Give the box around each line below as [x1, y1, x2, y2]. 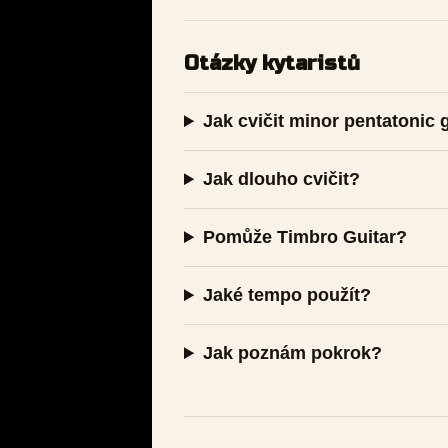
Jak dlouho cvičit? [203, 169, 361, 190]
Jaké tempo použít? [203, 285, 372, 306]
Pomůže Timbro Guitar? [203, 227, 408, 248]
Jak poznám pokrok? [203, 343, 383, 364]
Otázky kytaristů [184, 50, 360, 76]
